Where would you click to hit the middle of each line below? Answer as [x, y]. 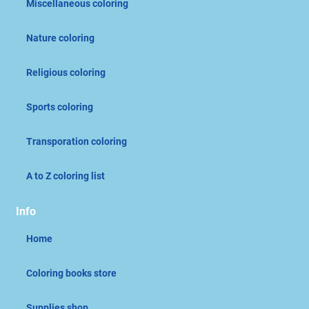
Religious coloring [66, 73]
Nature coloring [60, 38]
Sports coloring [60, 107]
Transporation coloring [77, 142]
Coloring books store [71, 273]
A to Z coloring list [66, 176]
